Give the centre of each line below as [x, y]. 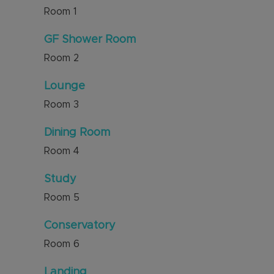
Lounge [65, 86]
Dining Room [77, 133]
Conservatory [80, 226]
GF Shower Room [90, 40]
